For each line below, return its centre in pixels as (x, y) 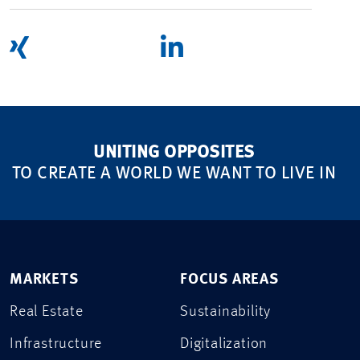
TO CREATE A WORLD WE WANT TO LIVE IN (174, 173)
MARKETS (44, 280)
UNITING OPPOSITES (174, 152)
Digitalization (224, 344)
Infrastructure (56, 344)
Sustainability (226, 312)
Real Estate (47, 312)
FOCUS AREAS (229, 280)
